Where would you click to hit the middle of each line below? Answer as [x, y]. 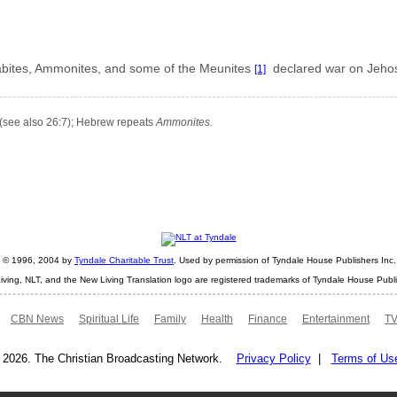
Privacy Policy [273, 358]
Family [170, 319]
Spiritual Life [109, 319]
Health [217, 319]
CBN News [37, 319]
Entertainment [336, 319]
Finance [268, 319]
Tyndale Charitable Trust [124, 261]
